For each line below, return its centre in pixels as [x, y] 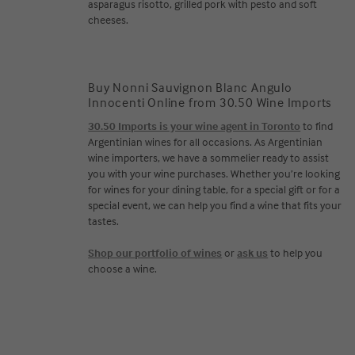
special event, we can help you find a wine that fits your [215, 205]
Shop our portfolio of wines [155, 252]
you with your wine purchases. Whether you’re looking [214, 173]
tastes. [105, 221]
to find [317, 126]
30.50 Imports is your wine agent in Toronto [195, 126]
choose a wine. [123, 268]
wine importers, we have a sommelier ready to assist [209, 157]
